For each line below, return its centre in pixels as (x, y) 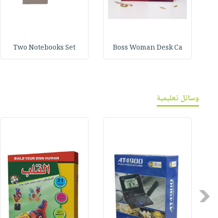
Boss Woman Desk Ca (147, 48)
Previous (195, 196)
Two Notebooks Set (45, 48)
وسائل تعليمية (178, 99)
